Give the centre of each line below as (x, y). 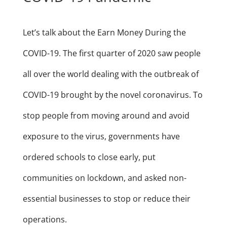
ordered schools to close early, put (89, 157)
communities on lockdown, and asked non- (104, 178)
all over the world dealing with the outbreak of (110, 74)
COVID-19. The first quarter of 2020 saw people (111, 53)
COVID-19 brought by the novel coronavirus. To (112, 95)
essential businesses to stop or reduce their (106, 199)
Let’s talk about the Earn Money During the (104, 33)
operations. (45, 220)
